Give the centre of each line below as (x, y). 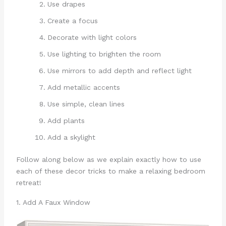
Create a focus (72, 21)
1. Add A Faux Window (53, 202)
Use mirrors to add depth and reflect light (119, 71)
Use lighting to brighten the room (104, 54)
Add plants (66, 121)
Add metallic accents (83, 88)
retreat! (29, 183)
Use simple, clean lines (86, 104)
